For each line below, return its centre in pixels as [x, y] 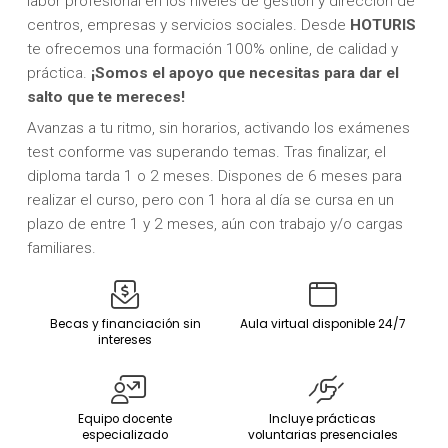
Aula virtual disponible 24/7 [322, 324]
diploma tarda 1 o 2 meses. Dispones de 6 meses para [214, 176]
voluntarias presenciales [322, 435]
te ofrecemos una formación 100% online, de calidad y [212, 48]
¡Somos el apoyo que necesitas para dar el [244, 72]
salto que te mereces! [105, 96]
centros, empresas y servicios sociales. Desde [188, 24]
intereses [125, 340]
